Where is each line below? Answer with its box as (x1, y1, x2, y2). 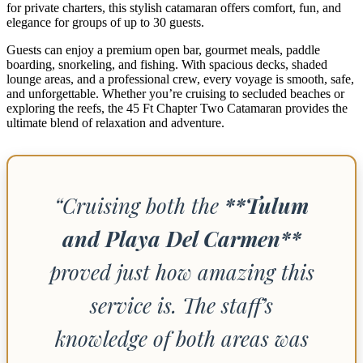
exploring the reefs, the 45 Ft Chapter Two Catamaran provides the (6, 100, 348, 115)
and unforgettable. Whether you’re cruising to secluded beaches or (6, 86, 344, 100)
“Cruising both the (54, 190, 224, 220)
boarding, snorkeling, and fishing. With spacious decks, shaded (6, 57, 327, 71)
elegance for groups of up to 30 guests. (6, 15, 204, 29)
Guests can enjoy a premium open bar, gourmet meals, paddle (6, 42, 320, 57)
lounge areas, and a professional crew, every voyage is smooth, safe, (6, 71, 354, 86)
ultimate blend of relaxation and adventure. (6, 115, 224, 130)
